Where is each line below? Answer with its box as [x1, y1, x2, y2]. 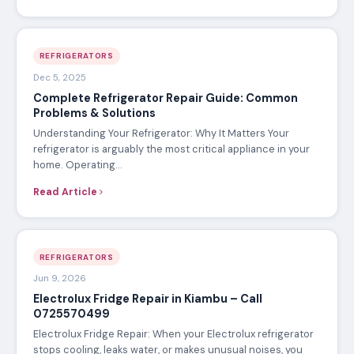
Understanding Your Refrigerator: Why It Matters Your [32, 126, 289, 141]
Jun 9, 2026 [32, 273, 86, 285]
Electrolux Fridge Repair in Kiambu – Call [32, 291, 262, 306]
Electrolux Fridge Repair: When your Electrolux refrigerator [32, 327, 314, 341]
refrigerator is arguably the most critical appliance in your [32, 142, 310, 156]
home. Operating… [32, 158, 122, 172]
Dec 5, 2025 [32, 72, 86, 85]
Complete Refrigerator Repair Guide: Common [32, 90, 298, 105]
